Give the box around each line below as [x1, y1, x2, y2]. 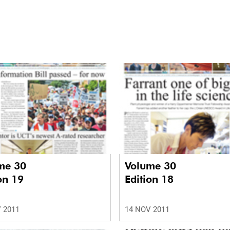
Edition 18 [125, 173, 174, 186]
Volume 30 [125, 160, 179, 172]
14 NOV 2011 [125, 205, 169, 215]
